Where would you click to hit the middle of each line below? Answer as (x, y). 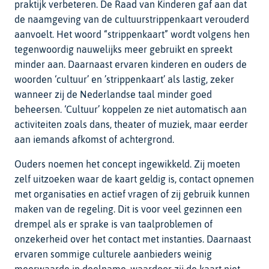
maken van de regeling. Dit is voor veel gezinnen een (128, 209)
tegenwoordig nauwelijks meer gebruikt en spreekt (123, 49)
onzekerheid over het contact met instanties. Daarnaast (133, 239)
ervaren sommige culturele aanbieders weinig (113, 254)
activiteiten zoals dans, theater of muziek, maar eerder (131, 124)
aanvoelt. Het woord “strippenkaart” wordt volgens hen (132, 34)
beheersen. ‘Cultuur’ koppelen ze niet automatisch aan (131, 109)
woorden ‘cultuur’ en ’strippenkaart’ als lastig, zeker (124, 79)
